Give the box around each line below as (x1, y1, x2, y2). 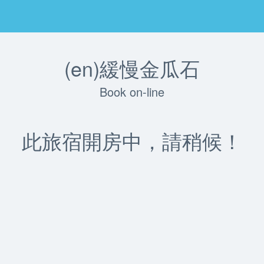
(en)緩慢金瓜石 (64, 54, 200, 82)
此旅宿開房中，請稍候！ (22, 126, 242, 155)
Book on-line (100, 83, 164, 100)
